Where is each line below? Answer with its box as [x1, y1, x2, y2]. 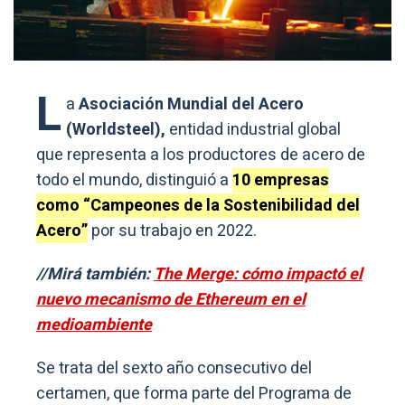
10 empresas [232, 168, 329, 193]
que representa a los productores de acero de [36, 143, 365, 168]
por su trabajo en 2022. [88, 219, 257, 244]
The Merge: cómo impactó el [154, 262, 363, 287]
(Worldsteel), [66, 118, 165, 143]
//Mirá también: [36, 262, 154, 287]
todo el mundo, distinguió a [36, 168, 232, 193]
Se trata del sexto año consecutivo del [36, 356, 312, 381]
